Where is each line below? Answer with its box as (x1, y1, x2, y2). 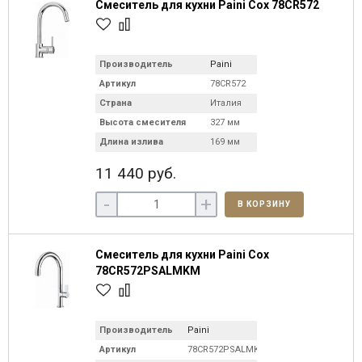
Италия (210, 98, 242, 108)
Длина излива (99, 137, 163, 147)
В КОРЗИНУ (237, 200, 291, 208)
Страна (99, 98, 132, 108)
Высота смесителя (99, 117, 186, 128)
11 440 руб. (95, 164, 176, 183)
